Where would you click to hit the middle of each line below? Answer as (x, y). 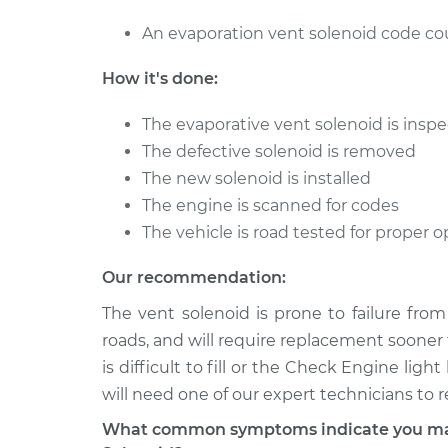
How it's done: (160, 78)
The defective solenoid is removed (279, 151)
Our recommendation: (194, 277)
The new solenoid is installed (256, 178)
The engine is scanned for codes (270, 205)
